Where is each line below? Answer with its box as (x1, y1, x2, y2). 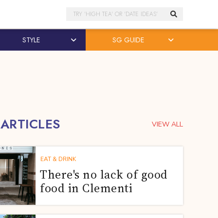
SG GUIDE (112, 35, 144, 45)
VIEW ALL (152, 119, 183, 129)
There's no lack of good (40, 166, 168, 182)
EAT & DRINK (40, 155, 76, 163)
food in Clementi (40, 180, 132, 196)
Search (66, 8, 92, 19)
